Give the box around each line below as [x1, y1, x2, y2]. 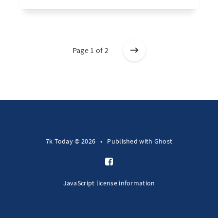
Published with [107, 137, 154, 145]
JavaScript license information [63, 179, 155, 187]
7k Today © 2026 [45, 137, 96, 145]
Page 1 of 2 [72, 45, 109, 55]
